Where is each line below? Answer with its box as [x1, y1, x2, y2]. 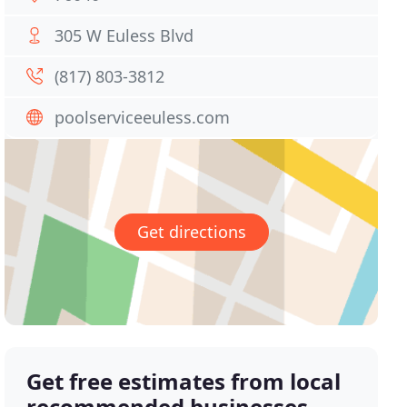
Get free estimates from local [26, 366, 342, 397]
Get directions [136, 221, 246, 243]
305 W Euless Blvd [55, 25, 194, 46]
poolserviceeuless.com [55, 106, 231, 128]
